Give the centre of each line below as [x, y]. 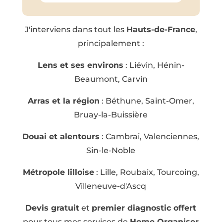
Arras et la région [63, 101]
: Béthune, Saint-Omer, [147, 101]
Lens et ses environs [80, 65]
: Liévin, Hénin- [154, 65]
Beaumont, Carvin [111, 79]
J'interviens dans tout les [75, 29]
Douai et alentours [61, 136]
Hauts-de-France [161, 29]
